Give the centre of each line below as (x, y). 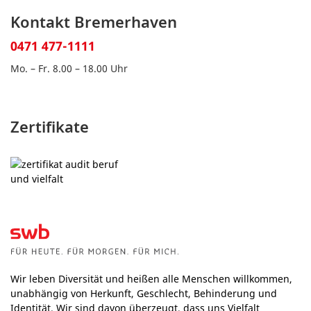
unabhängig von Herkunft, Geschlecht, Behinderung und (144, 293)
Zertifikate (50, 126)
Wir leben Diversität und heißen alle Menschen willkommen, (151, 279)
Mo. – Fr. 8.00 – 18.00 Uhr (69, 68)
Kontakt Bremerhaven (94, 22)
